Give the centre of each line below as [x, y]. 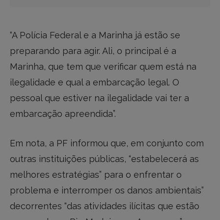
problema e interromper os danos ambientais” [107, 190]
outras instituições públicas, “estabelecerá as [104, 159]
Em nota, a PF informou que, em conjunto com [107, 143]
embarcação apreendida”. [63, 114]
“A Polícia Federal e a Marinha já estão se [95, 35]
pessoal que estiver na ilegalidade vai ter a [99, 98]
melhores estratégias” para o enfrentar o [96, 174]
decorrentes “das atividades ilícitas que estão [105, 206]
